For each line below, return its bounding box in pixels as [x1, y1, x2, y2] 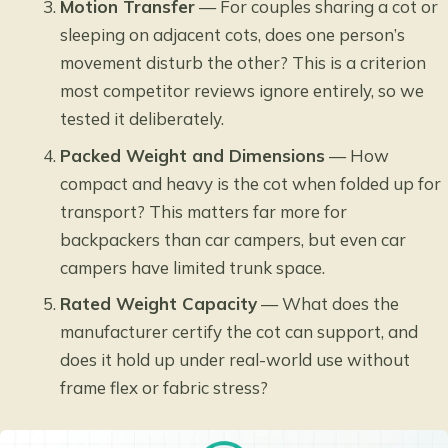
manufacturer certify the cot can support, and [60, 321, 419, 343]
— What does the [257, 293, 400, 315]
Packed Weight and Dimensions [60, 144, 326, 166]
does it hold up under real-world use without [60, 349, 411, 371]
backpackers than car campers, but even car [60, 228, 407, 250]
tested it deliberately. [60, 108, 225, 130]
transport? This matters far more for [60, 200, 348, 222]
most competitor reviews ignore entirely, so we [60, 80, 425, 102]
